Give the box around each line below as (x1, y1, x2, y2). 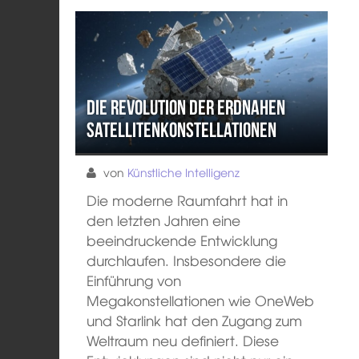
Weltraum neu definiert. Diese (87, 330, 280, 350)
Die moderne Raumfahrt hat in (87, 190, 288, 210)
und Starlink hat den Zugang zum (87, 310, 303, 330)
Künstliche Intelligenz (127, 164, 240, 180)
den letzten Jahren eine (87, 210, 241, 230)
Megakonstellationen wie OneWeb (87, 290, 315, 310)
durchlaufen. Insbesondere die (87, 250, 287, 270)
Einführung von (87, 270, 182, 290)
